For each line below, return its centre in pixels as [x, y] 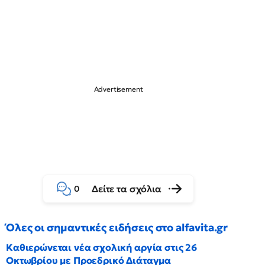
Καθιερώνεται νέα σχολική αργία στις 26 [101, 247]
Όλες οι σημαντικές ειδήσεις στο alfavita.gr [117, 227]
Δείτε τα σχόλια [127, 189]
